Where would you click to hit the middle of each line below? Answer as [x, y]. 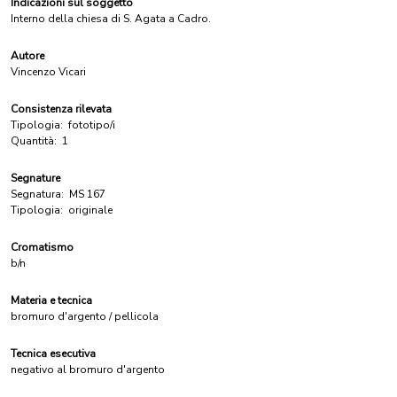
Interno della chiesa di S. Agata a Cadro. [111, 19]
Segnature [35, 178]
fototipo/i [92, 125]
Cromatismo [42, 247]
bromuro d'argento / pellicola [85, 316]
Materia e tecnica [51, 300]
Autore [27, 56]
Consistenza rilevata [61, 109]
